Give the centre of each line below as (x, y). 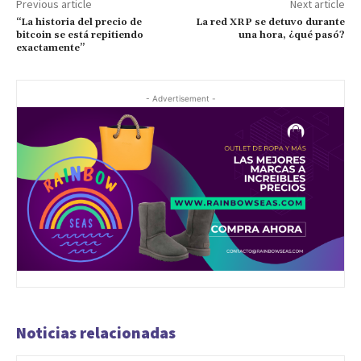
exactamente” (50, 48)
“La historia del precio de (79, 22)
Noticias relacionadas (96, 332)
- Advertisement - (180, 98)
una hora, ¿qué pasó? (291, 35)
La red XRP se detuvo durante (270, 22)
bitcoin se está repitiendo (80, 35)
